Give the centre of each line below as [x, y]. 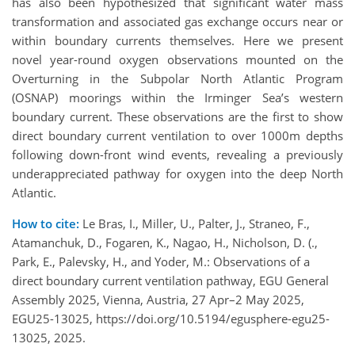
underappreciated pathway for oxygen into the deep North [177, 173]
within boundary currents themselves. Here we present [177, 40]
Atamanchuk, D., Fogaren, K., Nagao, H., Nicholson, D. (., [165, 242]
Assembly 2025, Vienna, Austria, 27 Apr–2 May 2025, [158, 299]
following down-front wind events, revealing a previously [177, 154]
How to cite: [46, 223]
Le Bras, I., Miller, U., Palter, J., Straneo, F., [195, 223]
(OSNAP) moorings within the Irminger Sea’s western [177, 97]
